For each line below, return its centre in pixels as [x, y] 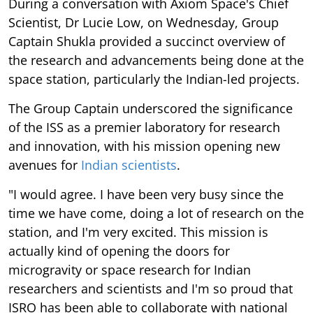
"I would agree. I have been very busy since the [146, 194]
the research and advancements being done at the [156, 60]
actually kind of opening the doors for [119, 250]
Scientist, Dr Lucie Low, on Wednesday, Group [144, 22]
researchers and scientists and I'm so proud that [151, 288]
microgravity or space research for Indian [130, 269]
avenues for [45, 165]
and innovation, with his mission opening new [144, 146]
